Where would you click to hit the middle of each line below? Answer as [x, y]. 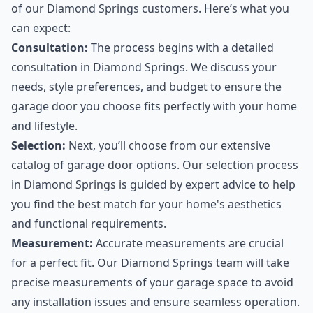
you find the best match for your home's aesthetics [146, 204]
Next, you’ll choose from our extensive [168, 146]
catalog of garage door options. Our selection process [155, 165]
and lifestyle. [44, 126]
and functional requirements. [89, 224]
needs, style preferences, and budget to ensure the [146, 87]
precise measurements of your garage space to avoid [152, 283]
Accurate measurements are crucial [188, 243]
